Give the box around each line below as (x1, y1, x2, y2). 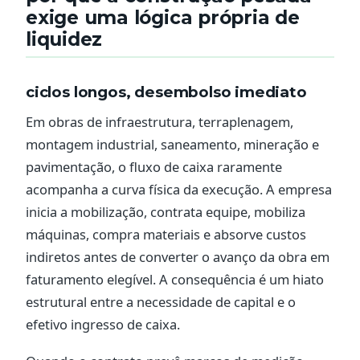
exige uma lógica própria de (26, 6, 300, 30)
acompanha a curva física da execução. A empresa (26, 179, 332, 198)
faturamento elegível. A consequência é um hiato (26, 269, 324, 288)
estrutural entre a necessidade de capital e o (26, 292, 296, 311)
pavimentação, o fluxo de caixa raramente (26, 157, 282, 176)
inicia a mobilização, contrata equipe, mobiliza (26, 202, 305, 221)
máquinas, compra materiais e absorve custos (26, 224, 306, 243)
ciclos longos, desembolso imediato (26, 82, 307, 101)
